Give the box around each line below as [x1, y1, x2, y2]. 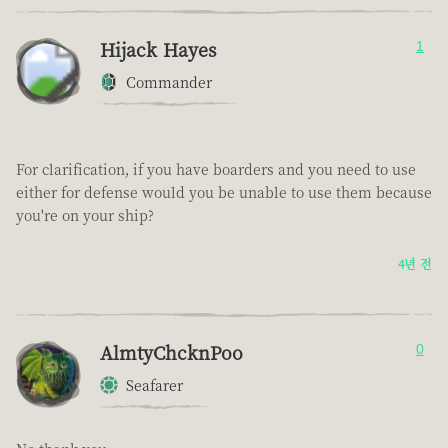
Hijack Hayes [100, 36, 216, 63]
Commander [126, 72, 212, 93]
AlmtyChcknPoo [100, 339, 243, 366]
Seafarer [126, 375, 183, 396]
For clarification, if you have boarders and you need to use [16, 159, 416, 180]
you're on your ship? [16, 205, 154, 226]
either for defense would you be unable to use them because [16, 182, 432, 203]
